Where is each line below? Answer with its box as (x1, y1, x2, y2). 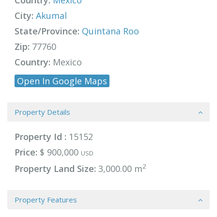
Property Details (15, 107, 70, 117)
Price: (15, 146, 37, 158)
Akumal (36, 10, 67, 21)
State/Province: (15, 25, 79, 37)
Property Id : (15, 131, 66, 142)
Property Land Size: (15, 163, 96, 174)
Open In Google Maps (17, 75, 107, 87)
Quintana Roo (82, 25, 139, 37)
